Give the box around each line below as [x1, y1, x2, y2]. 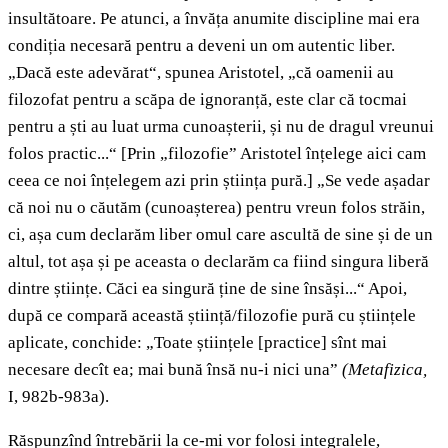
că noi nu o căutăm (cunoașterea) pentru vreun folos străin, [8, 198, 425, 218]
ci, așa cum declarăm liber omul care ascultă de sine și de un [8, 225, 433, 245]
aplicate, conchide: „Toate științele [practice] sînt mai [8, 333, 387, 353]
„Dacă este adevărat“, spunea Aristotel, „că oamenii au [8, 63, 394, 83]
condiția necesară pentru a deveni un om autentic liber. [8, 36, 395, 56]
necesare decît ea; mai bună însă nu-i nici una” [8, 360, 342, 380]
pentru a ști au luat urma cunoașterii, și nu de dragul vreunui [8, 117, 434, 137]
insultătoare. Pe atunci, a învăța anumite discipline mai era [8, 9, 420, 29]
